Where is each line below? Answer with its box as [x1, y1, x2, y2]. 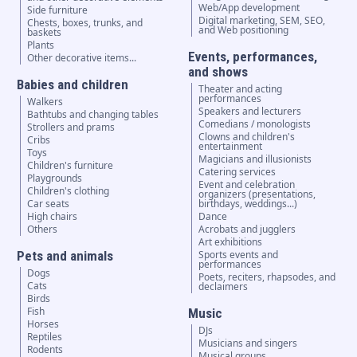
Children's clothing [26, 184, 109, 198]
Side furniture [26, 3, 88, 18]
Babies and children [16, 76, 128, 93]
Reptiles [26, 330, 62, 344]
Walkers [26, 95, 63, 109]
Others [26, 222, 57, 237]
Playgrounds [26, 171, 82, 186]
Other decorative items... [26, 51, 136, 65]
